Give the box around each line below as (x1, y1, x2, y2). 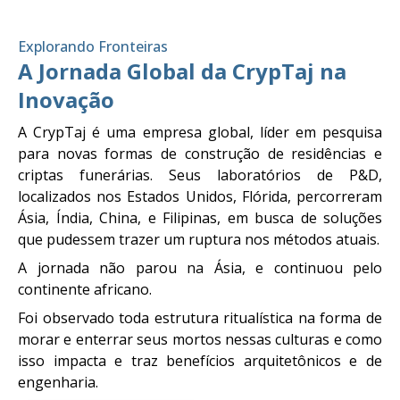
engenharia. (18, 371, 98, 392)
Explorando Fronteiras (18, 36, 168, 56)
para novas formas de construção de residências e (18, 143, 382, 163)
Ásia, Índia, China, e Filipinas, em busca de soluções (18, 207, 382, 228)
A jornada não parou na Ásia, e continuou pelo (18, 257, 382, 278)
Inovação (18, 84, 114, 114)
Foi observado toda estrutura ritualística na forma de (18, 307, 382, 328)
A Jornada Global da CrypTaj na (18, 55, 346, 86)
